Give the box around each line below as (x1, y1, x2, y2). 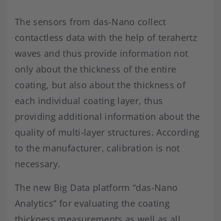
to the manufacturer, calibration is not (15, 142, 180, 154)
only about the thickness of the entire (15, 63, 177, 75)
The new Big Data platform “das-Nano (15, 181, 178, 193)
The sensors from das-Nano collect (15, 15, 166, 28)
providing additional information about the (15, 110, 200, 122)
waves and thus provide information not (15, 47, 188, 59)
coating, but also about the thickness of (15, 78, 186, 91)
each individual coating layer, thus (15, 94, 163, 107)
